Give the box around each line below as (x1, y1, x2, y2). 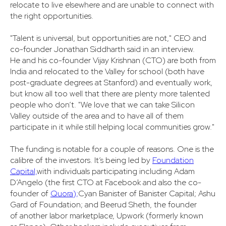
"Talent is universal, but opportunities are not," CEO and (10, 33, 206, 44)
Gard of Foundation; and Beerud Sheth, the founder (10, 199, 197, 210)
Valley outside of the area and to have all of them (10, 110, 184, 122)
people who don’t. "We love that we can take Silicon (10, 99, 195, 110)
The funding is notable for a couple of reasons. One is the (10, 144, 214, 155)
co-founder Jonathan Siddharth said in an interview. (10, 44, 195, 55)
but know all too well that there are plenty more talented (10, 88, 210, 99)
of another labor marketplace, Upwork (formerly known (10, 210, 203, 221)
